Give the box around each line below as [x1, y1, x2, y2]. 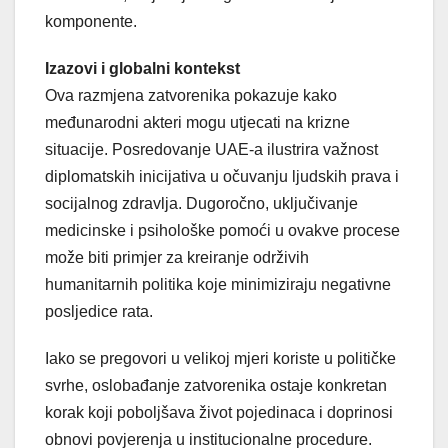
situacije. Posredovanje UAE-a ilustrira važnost [45, 141, 378, 159]
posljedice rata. [45, 303, 153, 321]
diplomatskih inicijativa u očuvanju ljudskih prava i [45, 168, 399, 186]
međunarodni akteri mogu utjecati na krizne [45, 114, 350, 132]
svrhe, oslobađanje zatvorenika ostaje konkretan [45, 377, 387, 395]
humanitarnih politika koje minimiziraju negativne [45, 276, 391, 294]
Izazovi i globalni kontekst [45, 60, 240, 78]
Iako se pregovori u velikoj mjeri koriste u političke [45, 350, 396, 368]
